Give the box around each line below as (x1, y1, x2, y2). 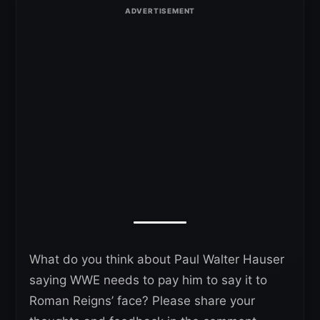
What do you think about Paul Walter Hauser (29, 252, 284, 266)
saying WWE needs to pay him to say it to (29, 273, 267, 287)
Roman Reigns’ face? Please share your (29, 294, 255, 308)
